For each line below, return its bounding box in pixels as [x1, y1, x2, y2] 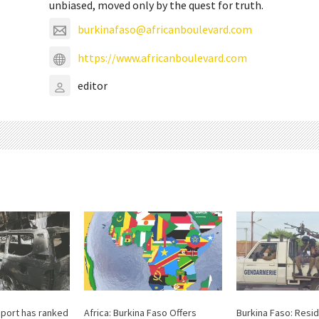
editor [78, 78, 108, 93]
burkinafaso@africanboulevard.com [78, 21, 253, 36]
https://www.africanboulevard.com [78, 50, 248, 65]
